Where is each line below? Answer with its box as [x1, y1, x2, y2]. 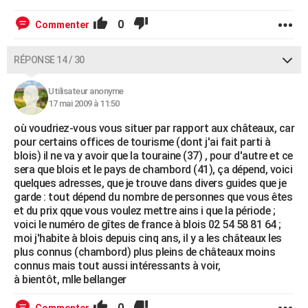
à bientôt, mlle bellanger [14, 273, 126, 287]
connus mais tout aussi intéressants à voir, [14, 259, 221, 273]
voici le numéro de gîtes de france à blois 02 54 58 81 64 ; [14, 218, 281, 232]
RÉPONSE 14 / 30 [14, 54, 85, 66]
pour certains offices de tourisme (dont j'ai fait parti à [14, 135, 271, 149]
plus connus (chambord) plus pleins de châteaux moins [14, 245, 275, 259]
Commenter [35, 19, 89, 31]
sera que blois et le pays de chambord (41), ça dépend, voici [14, 163, 292, 177]
